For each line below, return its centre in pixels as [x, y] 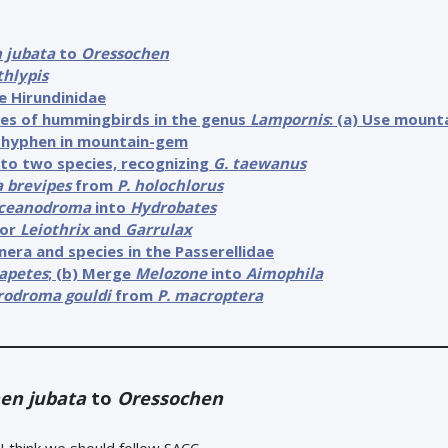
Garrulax [158, 229]
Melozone [171, 273]
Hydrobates [173, 207]
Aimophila [284, 273]
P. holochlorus [170, 185]
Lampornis [289, 119]
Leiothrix [54, 229]
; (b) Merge [91, 273]
